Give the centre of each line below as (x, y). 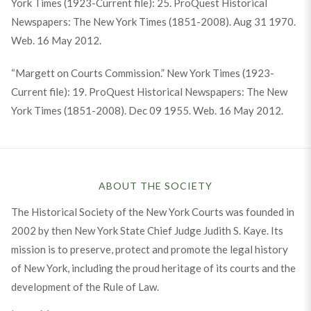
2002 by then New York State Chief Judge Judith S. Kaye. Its (147, 230)
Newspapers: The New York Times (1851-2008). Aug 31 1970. (153, 21)
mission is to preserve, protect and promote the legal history (149, 249)
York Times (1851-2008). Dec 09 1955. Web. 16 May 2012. (147, 110)
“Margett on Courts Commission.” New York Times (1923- (142, 73)
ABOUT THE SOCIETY (155, 185)
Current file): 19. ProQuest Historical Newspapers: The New (149, 91)
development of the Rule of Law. (85, 286)
